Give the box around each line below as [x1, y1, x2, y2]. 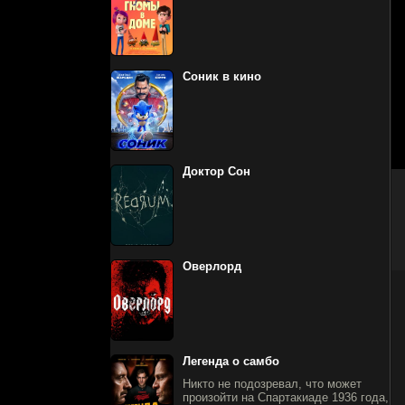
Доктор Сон [183, 165, 250, 178]
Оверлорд [183, 259, 241, 273]
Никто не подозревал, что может [183, 377, 362, 391]
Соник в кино [183, 70, 261, 83]
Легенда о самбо [183, 354, 279, 368]
